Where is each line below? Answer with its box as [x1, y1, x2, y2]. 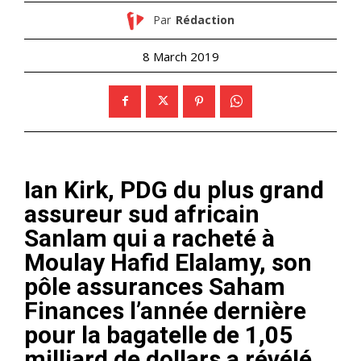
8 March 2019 [142, 48, 219, 64]
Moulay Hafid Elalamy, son [24, 247, 312, 276]
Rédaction [175, 12, 234, 28]
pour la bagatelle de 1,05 [24, 320, 293, 349]
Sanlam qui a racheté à [24, 223, 275, 252]
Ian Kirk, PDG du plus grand [24, 175, 324, 204]
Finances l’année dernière [24, 296, 306, 325]
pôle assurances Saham [24, 272, 285, 301]
